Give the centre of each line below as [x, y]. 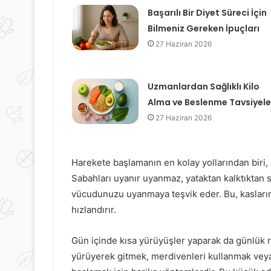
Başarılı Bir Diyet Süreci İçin [207, 13]
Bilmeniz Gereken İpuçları [203, 29]
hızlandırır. [94, 210]
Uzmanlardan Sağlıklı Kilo [203, 87]
